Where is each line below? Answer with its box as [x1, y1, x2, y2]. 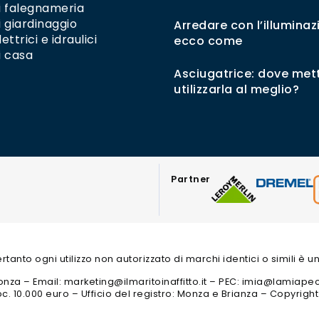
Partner [171, 173, 211, 186]
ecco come [174, 33, 243, 50]
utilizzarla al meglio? [174, 81, 300, 98]
